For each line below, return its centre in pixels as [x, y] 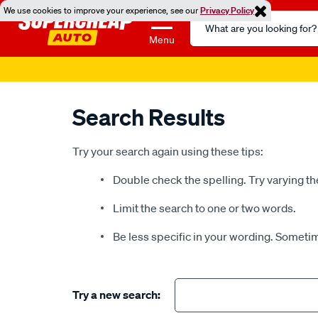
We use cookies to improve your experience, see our [102, 10]
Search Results [149, 117]
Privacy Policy [227, 10]
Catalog [209, 35]
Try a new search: [116, 295]
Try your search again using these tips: [168, 151]
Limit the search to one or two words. [204, 208]
